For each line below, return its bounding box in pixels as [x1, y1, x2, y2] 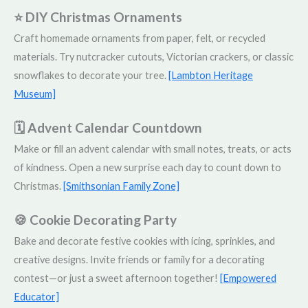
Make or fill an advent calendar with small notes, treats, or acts [14, 143, 291, 155]
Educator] [14, 291, 59, 303]
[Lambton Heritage [168, 69, 253, 82]
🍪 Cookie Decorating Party [14, 212, 177, 228]
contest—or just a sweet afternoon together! [14, 272, 220, 285]
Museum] [14, 88, 56, 100]
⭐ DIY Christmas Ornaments [14, 9, 182, 25]
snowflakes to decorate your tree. [14, 69, 168, 82]
